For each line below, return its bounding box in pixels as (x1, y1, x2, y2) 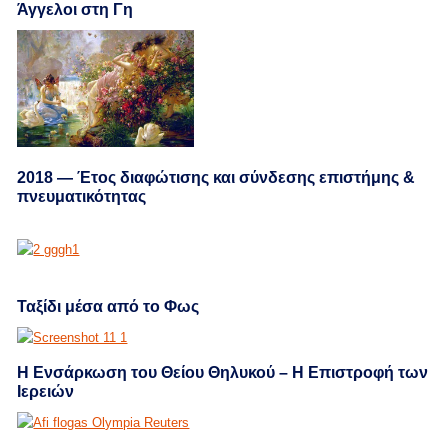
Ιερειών (17, 383, 75, 401)
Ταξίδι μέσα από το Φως (17, 298, 200, 316)
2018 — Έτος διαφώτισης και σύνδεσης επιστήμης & (17, 169, 416, 187)
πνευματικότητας (17, 188, 147, 206)
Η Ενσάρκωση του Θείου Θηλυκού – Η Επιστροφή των (17, 364, 429, 382)
